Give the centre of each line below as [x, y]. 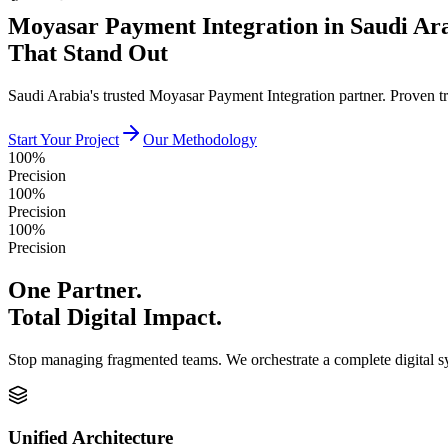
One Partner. [75, 289]
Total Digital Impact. [115, 316]
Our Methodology [200, 139]
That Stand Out [88, 52]
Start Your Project [63, 139]
